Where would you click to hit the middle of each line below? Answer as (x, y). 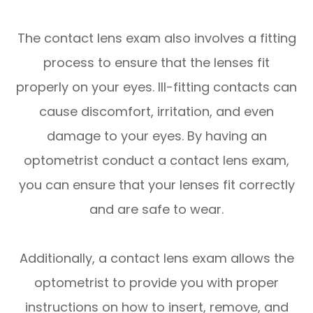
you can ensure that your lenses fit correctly (156, 185)
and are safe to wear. (156, 210)
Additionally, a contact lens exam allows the (156, 259)
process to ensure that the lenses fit (156, 63)
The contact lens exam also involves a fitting (156, 38)
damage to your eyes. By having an (156, 136)
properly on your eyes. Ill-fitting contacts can (156, 87)
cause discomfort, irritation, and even (156, 112)
